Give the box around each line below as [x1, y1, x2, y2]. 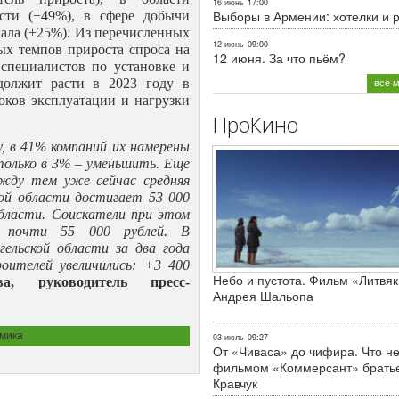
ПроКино [213, 110, 298, 139]
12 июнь [213, 37, 244, 50]
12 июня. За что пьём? [213, 48, 346, 67]
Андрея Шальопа [213, 286, 313, 305]
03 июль [213, 330, 244, 343]
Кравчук [213, 373, 257, 392]
